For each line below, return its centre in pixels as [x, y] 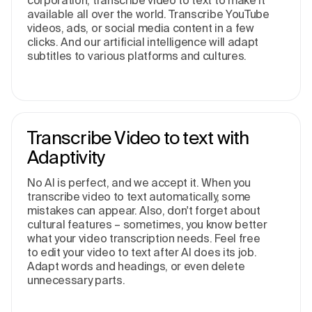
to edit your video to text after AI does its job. [142, 252]
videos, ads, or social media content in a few [141, 28]
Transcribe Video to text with [138, 138]
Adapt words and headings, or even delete [136, 266]
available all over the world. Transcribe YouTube [148, 14]
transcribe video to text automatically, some [139, 197]
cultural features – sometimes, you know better [147, 225]
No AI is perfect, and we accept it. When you [139, 183]
